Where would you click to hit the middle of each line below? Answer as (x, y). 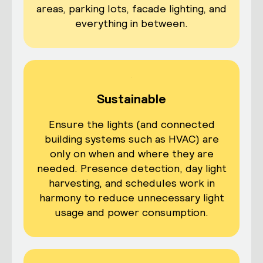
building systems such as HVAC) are (131, 139)
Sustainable (131, 99)
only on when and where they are (131, 154)
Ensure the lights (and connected (131, 124)
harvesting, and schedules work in (131, 183)
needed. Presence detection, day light (131, 168)
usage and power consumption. (131, 213)
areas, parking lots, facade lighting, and (131, 9)
